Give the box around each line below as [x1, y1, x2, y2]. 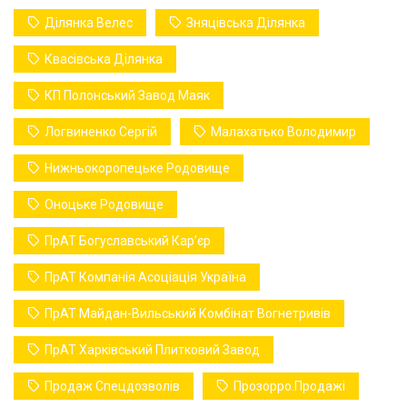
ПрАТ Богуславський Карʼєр [45, 233, 211, 248]
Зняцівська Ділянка [186, 15, 305, 30]
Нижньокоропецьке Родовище [45, 160, 230, 175]
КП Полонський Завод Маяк [45, 87, 210, 103]
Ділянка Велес [45, 15, 133, 30]
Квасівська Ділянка [45, 51, 163, 66]
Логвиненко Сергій [45, 124, 157, 139]
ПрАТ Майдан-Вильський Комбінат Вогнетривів [45, 305, 331, 321]
